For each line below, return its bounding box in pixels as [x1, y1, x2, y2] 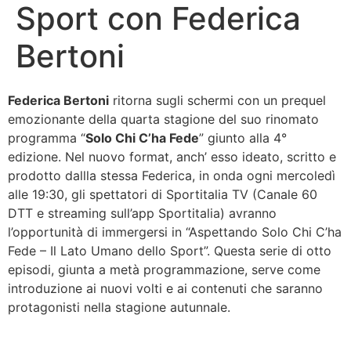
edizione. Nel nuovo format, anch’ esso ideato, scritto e [8, 149, 336, 165]
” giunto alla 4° [199, 130, 287, 146]
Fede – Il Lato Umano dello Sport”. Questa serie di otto [8, 243, 331, 259]
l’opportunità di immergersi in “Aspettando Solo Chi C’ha [8, 224, 342, 240]
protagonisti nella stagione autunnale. [8, 299, 230, 315]
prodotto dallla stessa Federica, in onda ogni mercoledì [8, 168, 335, 183]
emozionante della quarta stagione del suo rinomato [8, 111, 319, 127]
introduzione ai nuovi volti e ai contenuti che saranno [8, 280, 323, 296]
